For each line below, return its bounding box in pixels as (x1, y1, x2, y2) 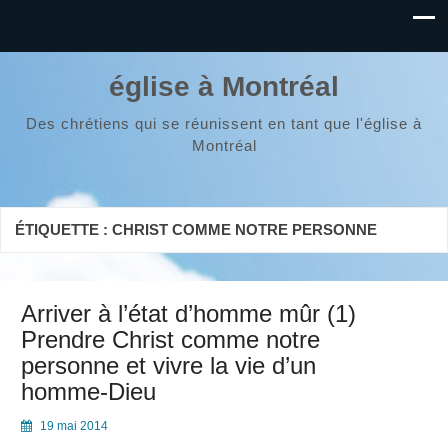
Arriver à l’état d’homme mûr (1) (21, 300, 356, 328)
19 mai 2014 (40, 419, 108, 434)
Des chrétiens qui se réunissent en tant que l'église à (26, 115, 422, 132)
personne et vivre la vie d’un (21, 352, 316, 380)
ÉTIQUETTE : (15, 221, 112, 239)
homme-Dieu (21, 378, 156, 406)
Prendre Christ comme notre (21, 326, 320, 354)
